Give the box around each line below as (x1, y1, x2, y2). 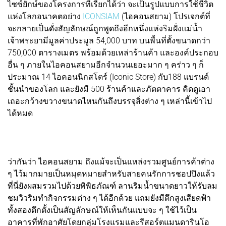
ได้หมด (8, 108, 33, 119)
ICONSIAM (83, 12, 120, 22)
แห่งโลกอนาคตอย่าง (8, 12, 83, 22)
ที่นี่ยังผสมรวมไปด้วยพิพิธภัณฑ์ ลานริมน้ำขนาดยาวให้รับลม (8, 181, 217, 191)
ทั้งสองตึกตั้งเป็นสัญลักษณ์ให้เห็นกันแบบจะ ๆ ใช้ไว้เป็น (8, 205, 197, 215)
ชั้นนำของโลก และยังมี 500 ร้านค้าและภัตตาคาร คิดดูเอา (8, 84, 210, 94)
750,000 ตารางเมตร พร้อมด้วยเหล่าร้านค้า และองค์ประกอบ (8, 48, 218, 58)
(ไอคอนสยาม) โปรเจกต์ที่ (120, 12, 210, 22)
